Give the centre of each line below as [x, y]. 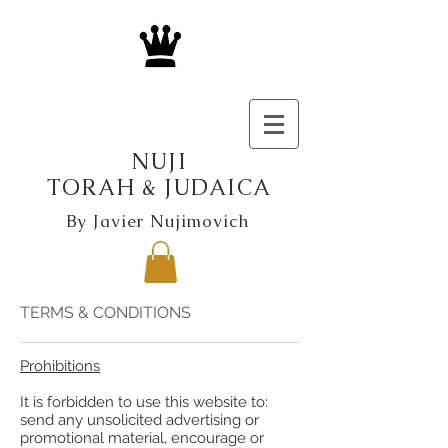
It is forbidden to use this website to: [144, 401]
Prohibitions [60, 365]
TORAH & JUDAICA [159, 187]
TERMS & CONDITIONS [105, 312]
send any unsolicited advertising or [139, 419]
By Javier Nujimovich [160, 221]
